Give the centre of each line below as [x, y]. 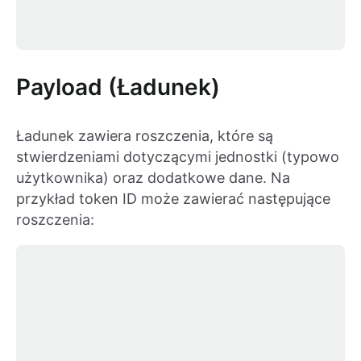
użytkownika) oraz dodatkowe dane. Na [153, 178]
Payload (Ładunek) [118, 87]
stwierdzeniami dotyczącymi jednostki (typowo [178, 157]
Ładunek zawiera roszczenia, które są [145, 136]
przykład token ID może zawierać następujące [173, 199]
